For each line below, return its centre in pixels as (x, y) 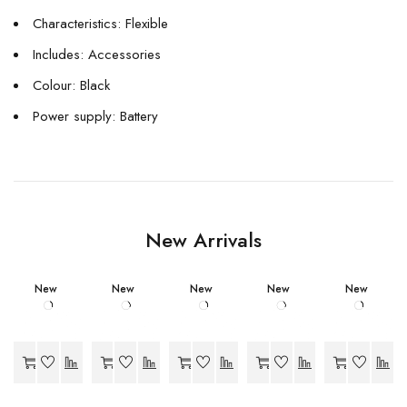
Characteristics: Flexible (100, 24)
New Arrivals (203, 240)
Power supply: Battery (95, 116)
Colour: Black (71, 85)
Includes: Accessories (97, 55)
